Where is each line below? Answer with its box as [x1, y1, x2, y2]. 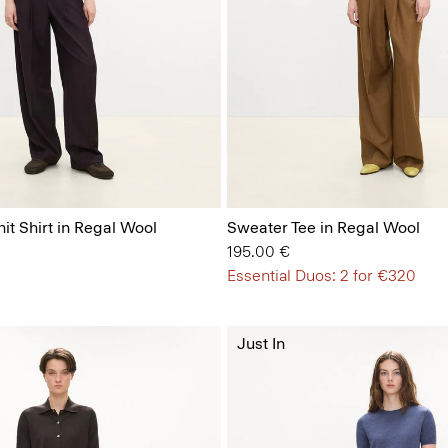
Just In [236, 334, 285, 353]
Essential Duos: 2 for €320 [226, 266, 416, 285]
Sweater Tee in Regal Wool [226, 218, 420, 237]
